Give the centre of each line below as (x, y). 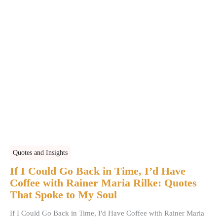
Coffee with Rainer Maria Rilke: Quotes (104, 183)
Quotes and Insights (40, 152)
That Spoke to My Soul (64, 194)
